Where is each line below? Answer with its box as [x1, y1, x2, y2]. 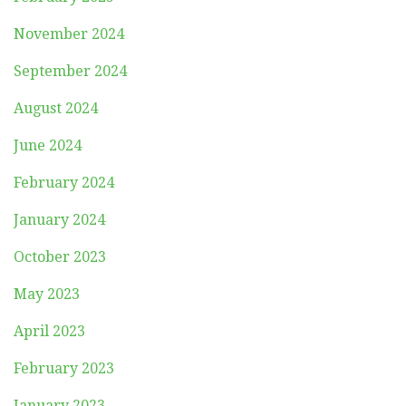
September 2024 [14, 62, 127, 80]
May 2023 [14, 285, 80, 303]
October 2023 [14, 247, 106, 266]
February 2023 [14, 359, 114, 377]
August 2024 [14, 99, 98, 117]
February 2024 [14, 173, 114, 191]
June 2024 [14, 136, 82, 154]
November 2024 [14, 24, 124, 43]
